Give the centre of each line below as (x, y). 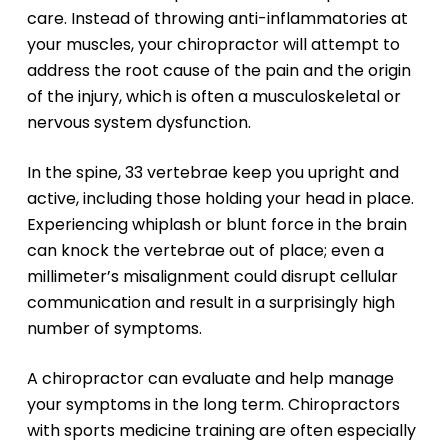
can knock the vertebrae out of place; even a (205, 251)
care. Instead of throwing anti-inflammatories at (217, 19)
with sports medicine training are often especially (221, 431)
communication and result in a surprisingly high (210, 303)
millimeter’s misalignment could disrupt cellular (212, 277)
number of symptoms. (114, 329)
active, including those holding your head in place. (220, 199)
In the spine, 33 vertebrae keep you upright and (212, 173)
